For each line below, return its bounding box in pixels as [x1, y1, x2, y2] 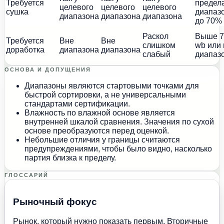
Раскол [142, 31, 168, 40]
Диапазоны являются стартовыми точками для [24, 81, 199, 90]
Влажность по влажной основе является [24, 108, 175, 117]
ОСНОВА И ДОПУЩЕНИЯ [4, 66, 91, 72]
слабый [142, 49, 170, 58]
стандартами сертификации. [24, 99, 130, 108]
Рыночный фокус [13, 196, 97, 207]
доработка [6, 45, 44, 54]
